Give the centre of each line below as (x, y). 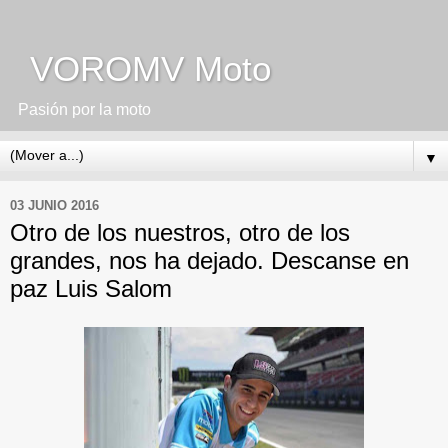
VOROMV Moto (140, 69)
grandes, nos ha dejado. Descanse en (209, 260)
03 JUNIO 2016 (54, 205)
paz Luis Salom (91, 288)
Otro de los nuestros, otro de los (180, 232)
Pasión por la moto (80, 109)
